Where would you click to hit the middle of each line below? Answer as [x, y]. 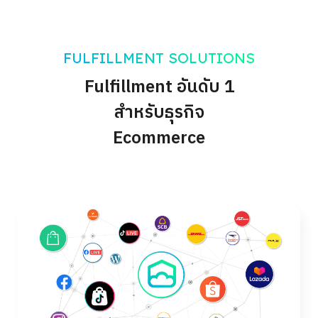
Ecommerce [159, 139]
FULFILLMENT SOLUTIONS [159, 58]
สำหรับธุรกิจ [159, 113]
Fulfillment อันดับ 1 [159, 88]
